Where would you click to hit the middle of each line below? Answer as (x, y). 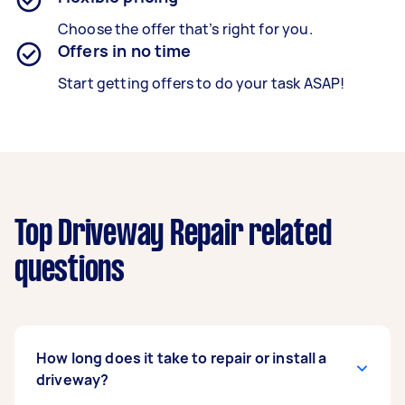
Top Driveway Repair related (173, 235)
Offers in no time (125, 51)
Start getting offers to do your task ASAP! (202, 83)
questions (70, 271)
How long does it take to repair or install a (182, 358)
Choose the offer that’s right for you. (185, 29)
